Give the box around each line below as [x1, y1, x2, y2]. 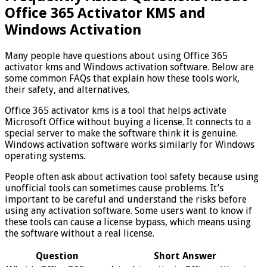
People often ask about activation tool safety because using [5, 170, 259, 182]
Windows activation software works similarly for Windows [5, 138, 254, 150]
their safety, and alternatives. [5, 83, 129, 95]
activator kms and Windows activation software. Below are [5, 61, 254, 73]
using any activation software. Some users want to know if [5, 204, 252, 216]
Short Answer [154, 250, 216, 262]
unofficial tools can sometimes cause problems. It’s [5, 182, 223, 194]
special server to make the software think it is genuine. [5, 127, 238, 139]
